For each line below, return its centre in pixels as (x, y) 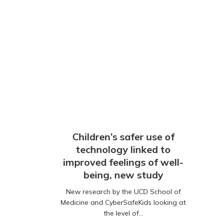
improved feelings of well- (123, 162)
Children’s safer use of (123, 137)
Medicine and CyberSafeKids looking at (123, 203)
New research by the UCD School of (123, 192)
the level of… (123, 213)
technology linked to (123, 150)
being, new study (123, 175)
